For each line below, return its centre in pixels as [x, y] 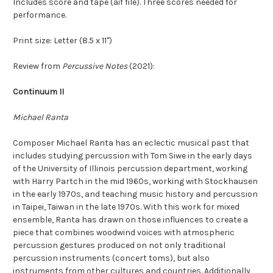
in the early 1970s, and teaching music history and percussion [135, 194]
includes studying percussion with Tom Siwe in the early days [133, 156]
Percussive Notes [95, 66]
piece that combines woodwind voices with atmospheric [124, 233]
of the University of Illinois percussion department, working [130, 169]
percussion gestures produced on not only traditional [119, 246]
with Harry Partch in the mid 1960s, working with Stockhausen [135, 182]
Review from [37, 66]
